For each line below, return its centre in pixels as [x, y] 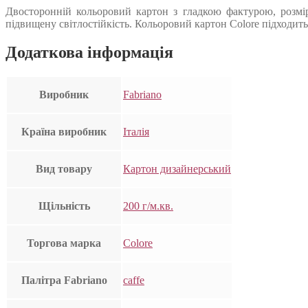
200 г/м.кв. [148, 206]
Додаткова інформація [89, 53]
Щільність [64, 206]
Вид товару [64, 169]
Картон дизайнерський [177, 169]
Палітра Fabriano [64, 280]
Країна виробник [64, 132]
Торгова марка [64, 243]
